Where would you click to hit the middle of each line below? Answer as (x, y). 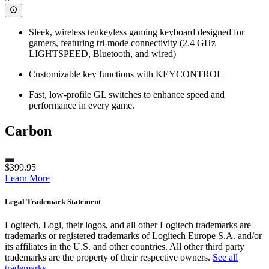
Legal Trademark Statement (53, 201)
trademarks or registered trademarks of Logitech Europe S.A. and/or (133, 235)
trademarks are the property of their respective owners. (109, 257)
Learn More (27, 178)
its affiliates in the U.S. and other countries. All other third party (125, 246)
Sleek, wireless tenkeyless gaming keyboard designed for (137, 32)
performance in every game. (82, 105)
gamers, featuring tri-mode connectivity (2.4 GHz (122, 43)
